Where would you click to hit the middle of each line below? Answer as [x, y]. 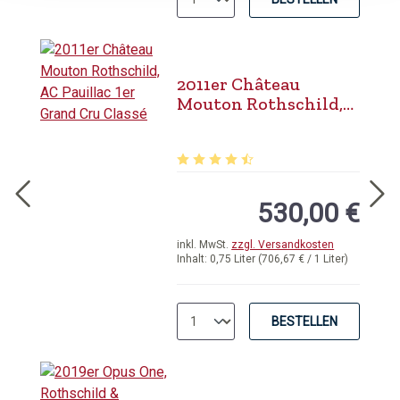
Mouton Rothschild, [260, 104]
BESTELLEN [304, 321]
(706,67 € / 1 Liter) [304, 259]
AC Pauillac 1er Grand [266, 123]
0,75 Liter [234, 259]
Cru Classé [220, 143]
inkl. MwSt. [204, 245]
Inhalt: [194, 259]
